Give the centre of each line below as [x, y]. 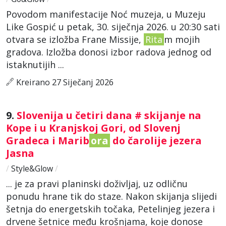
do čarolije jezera [156, 140]
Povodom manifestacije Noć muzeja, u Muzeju [106, 14]
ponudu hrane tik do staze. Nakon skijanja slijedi [111, 196]
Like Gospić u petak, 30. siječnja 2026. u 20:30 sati [113, 26]
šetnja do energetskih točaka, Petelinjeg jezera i [110, 209]
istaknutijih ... [35, 64]
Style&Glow [32, 168]
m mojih [182, 39]
